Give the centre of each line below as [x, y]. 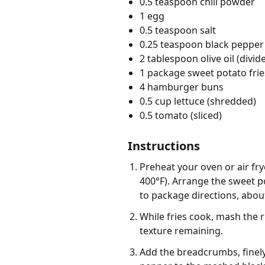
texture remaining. [181, 231]
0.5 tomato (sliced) [181, 116]
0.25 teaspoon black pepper [202, 45]
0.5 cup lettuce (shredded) [198, 101]
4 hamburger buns [182, 87]
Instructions [164, 146]
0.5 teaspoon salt [178, 30]
